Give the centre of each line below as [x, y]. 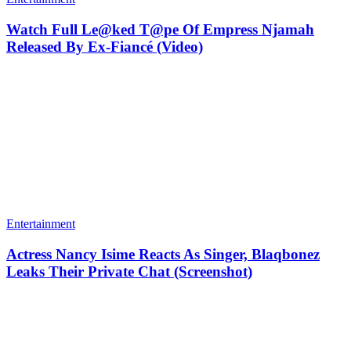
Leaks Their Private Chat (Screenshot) [129, 272]
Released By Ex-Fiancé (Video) [105, 46]
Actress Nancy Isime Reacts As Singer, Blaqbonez [163, 255]
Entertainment [41, 224]
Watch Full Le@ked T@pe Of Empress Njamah [160, 29]
